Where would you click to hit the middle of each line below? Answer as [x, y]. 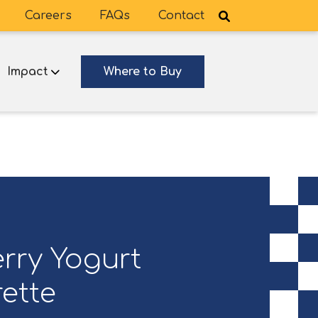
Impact [28, 72]
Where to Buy [143, 72]
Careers [48, 16]
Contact [181, 16]
